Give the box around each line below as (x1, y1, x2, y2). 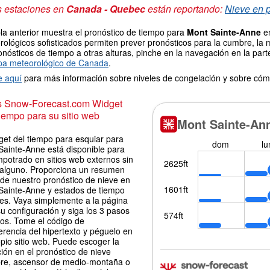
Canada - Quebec (66, 2, 145, 16)
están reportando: (145, 2, 225, 16)
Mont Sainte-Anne (187, 26, 261, 39)
